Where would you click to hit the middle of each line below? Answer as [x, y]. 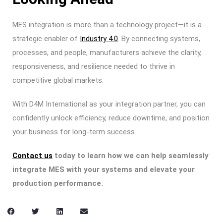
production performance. [58, 183]
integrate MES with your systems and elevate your [104, 169]
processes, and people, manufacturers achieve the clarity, [107, 53]
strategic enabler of [46, 39]
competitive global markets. [58, 80]
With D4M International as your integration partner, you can [109, 104]
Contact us [32, 156]
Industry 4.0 [99, 39]
